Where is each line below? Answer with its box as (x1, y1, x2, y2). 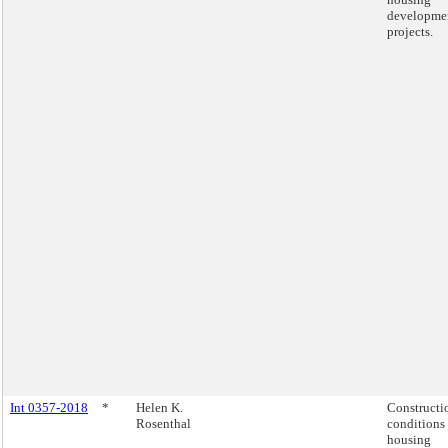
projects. (387, 24, 433, 39)
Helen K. (136, 400, 183, 415)
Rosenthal (136, 416, 191, 431)
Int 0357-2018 (10, 400, 88, 415)
